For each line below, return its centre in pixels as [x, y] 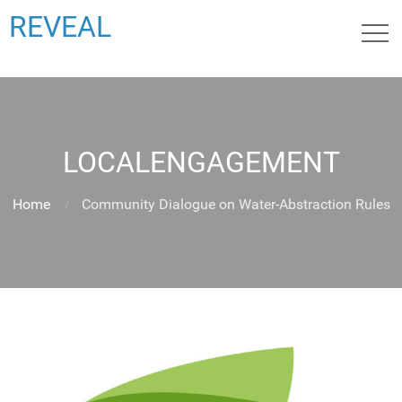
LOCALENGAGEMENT [201, 162]
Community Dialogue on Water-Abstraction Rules [236, 204]
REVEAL [60, 27]
